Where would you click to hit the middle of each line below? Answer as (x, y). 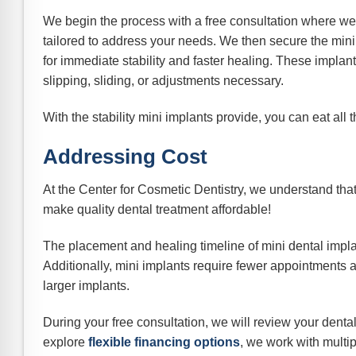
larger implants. (86, 286)
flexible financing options (164, 342)
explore (66, 342)
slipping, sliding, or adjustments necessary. (163, 80)
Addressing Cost (125, 156)
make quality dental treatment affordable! (157, 210)
